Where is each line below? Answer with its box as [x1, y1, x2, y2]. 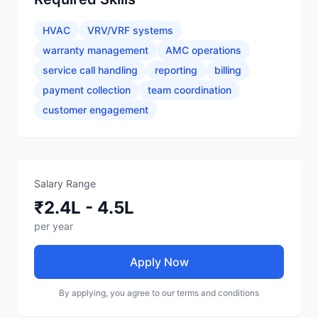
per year [34, 220, 73, 232]
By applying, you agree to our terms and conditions [59, 287, 259, 298]
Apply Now [129, 255, 189, 269]
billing [214, 64, 241, 76]
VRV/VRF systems [87, 24, 173, 36]
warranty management [43, 44, 148, 56]
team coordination [148, 84, 231, 96]
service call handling [43, 64, 138, 76]
